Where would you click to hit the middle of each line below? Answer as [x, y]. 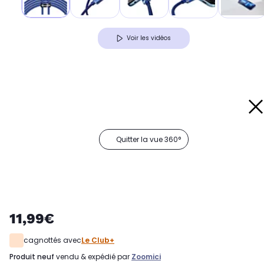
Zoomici [146, 257]
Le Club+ [98, 240]
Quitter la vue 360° [148, 140]
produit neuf [34, 257]
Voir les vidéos [149, 38]
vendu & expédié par [93, 257]
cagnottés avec [52, 240]
